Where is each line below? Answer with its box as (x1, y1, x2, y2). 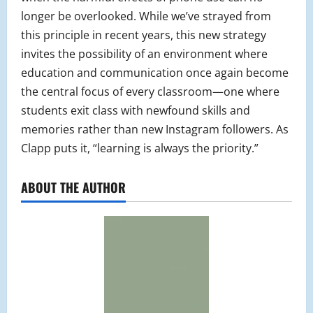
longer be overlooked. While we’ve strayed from (21, 8, 271, 24)
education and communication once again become (21, 65, 289, 81)
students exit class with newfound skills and (21, 103, 250, 119)
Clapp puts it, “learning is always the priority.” (21, 140, 259, 156)
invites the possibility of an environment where (21, 46, 268, 62)
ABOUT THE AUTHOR (21, 178, 126, 197)
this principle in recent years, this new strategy (21, 27, 266, 43)
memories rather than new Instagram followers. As (21, 122, 289, 138)
